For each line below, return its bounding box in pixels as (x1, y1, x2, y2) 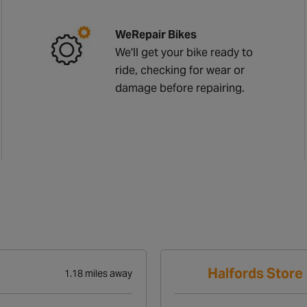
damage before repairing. (115, 80, 245, 95)
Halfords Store (208, 264, 303, 282)
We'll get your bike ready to (115, 45, 254, 60)
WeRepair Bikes (115, 27, 197, 42)
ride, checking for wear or (115, 62, 245, 77)
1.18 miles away (64, 267, 132, 280)
